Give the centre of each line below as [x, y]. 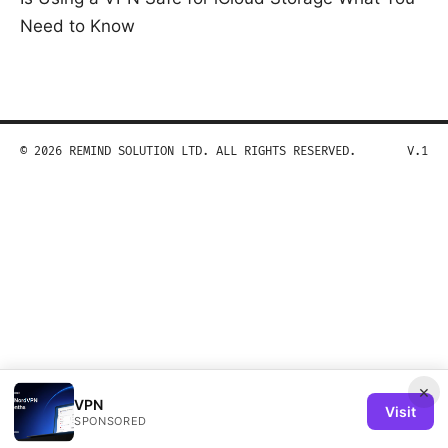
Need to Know [77, 26]
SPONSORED [110, 420]
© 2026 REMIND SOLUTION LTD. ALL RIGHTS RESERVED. [188, 152]
